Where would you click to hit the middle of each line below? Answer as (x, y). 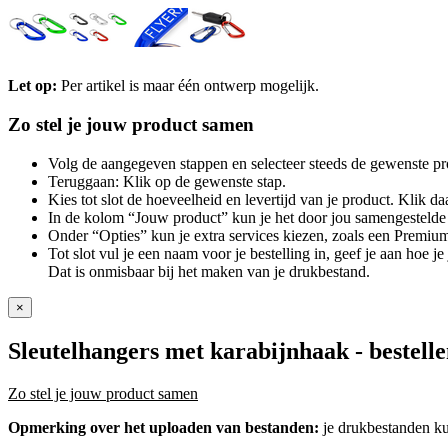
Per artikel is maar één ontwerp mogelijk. (188, 86)
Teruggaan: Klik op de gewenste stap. (167, 181)
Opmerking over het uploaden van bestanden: (165, 427)
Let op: (32, 86)
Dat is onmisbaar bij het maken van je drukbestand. (209, 271)
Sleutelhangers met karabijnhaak (178, 350)
